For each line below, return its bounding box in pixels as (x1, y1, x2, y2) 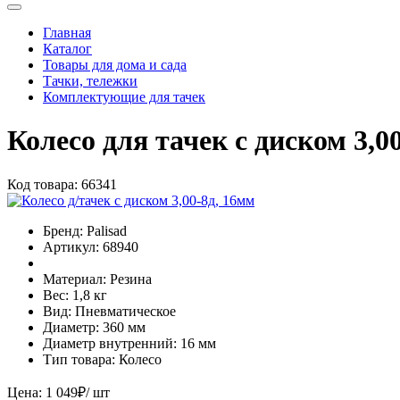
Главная (43, 24, 91, 40)
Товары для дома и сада (43, 56, 187, 72)
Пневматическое (75, 303, 176, 319)
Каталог (43, 40, 92, 56)
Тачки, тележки (43, 72, 137, 88)
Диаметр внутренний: (43, 335, 177, 351)
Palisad (87, 222, 127, 238)
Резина (110, 271, 152, 287)
